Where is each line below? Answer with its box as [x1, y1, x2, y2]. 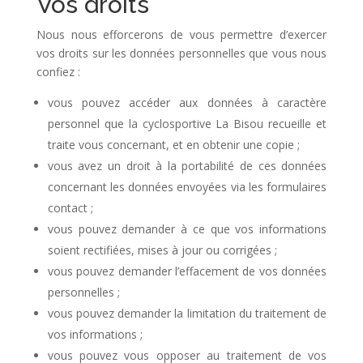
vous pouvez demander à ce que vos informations [47, 221, 327, 237]
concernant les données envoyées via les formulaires [47, 179, 327, 194]
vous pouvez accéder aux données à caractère [47, 95, 327, 110]
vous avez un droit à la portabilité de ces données [47, 158, 327, 173]
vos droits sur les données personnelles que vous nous [36, 45, 327, 61]
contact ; [47, 200, 93, 216]
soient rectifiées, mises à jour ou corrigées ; [47, 242, 277, 258]
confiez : [36, 64, 80, 79]
